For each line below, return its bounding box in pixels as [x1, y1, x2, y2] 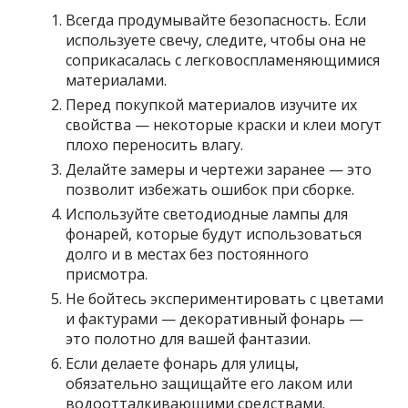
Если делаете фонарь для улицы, [66, 352, 300, 373]
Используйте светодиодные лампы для [66, 203, 349, 224]
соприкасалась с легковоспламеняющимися [66, 49, 381, 70]
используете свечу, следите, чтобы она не [66, 29, 367, 50]
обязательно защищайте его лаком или [66, 372, 353, 393]
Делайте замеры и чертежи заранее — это [66, 158, 372, 179]
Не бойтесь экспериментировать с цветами [66, 288, 384, 309]
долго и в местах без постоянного [66, 243, 310, 264]
